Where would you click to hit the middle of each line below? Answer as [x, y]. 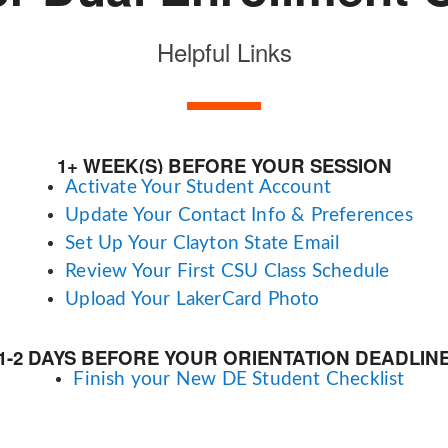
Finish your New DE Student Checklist [239, 379]
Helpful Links [224, 51]
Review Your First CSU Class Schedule [227, 271]
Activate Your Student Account [198, 187]
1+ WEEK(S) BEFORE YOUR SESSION [224, 165]
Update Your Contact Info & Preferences [239, 215]
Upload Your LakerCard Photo [192, 299]
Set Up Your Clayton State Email [202, 243]
